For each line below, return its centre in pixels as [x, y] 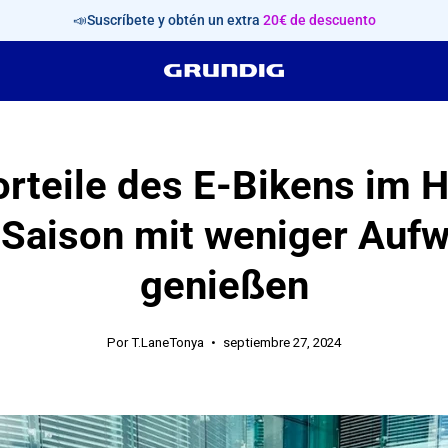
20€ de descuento [319, 20]
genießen [224, 285]
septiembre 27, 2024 [282, 343]
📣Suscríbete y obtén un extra [167, 20]
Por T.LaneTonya [155, 343]
